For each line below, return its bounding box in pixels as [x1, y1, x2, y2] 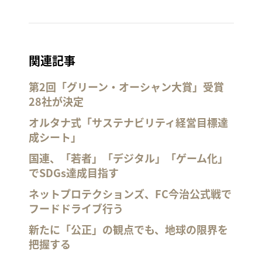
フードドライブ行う [28, 200, 123, 216]
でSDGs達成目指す [28, 164, 119, 180]
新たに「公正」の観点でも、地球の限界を [28, 221, 228, 237]
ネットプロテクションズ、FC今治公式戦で [28, 185, 232, 201]
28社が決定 [28, 93, 84, 109]
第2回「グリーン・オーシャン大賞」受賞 [28, 78, 224, 94]
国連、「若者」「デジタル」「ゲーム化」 [28, 150, 228, 166]
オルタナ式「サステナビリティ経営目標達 [28, 114, 228, 130]
